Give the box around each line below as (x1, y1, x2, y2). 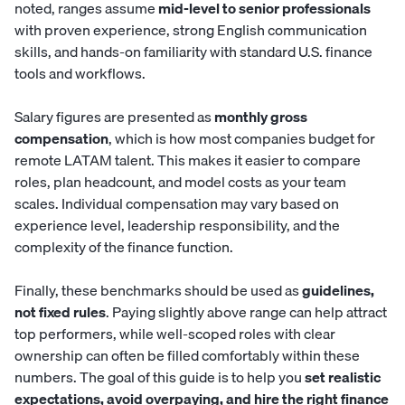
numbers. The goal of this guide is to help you (14, 365, 305, 390)
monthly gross (214, 105, 307, 129)
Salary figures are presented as (14, 105, 214, 129)
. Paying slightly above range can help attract (106, 300, 387, 325)
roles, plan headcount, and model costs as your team (14, 170, 346, 194)
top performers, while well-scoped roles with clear (14, 322, 335, 346)
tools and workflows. (14, 61, 146, 86)
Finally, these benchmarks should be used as (14, 278, 302, 303)
